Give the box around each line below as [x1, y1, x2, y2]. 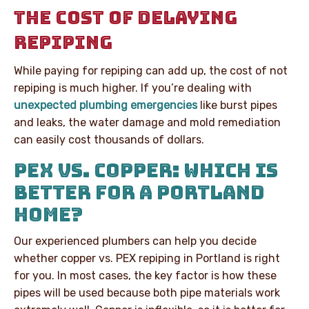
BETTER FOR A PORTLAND [14, 179, 264, 205]
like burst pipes [197, 98, 277, 112]
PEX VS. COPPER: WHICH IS [14, 157, 278, 183]
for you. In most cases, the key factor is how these [14, 268, 277, 282]
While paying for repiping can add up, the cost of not [14, 63, 288, 77]
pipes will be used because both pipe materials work [14, 286, 280, 299]
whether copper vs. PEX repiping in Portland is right [14, 251, 280, 265]
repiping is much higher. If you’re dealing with [14, 81, 252, 94]
